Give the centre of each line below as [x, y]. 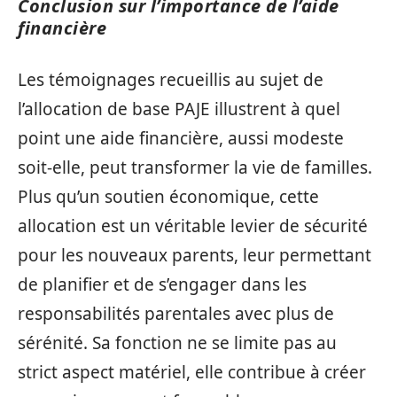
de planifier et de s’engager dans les [162, 284]
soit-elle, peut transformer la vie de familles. [195, 167]
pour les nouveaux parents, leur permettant [195, 255]
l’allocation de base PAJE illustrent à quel [179, 109]
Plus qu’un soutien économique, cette [168, 197]
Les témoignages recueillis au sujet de [171, 80]
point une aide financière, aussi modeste [181, 138]
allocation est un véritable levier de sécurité [193, 226]
